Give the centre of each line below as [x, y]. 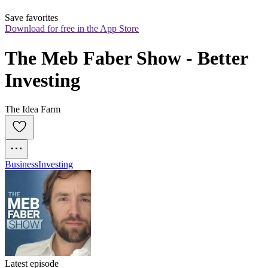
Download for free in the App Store [72, 29]
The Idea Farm [33, 109]
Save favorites [31, 18]
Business [22, 165]
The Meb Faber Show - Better [127, 58]
